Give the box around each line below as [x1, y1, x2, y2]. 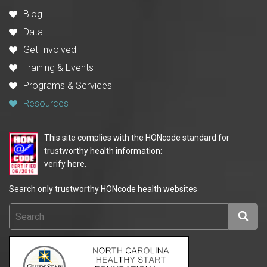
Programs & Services [23, 79, 112, 91]
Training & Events [23, 61, 94, 73]
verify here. [44, 159, 86, 169]
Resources [23, 97, 69, 109]
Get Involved [23, 44, 76, 55]
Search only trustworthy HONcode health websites [9, 184, 197, 194]
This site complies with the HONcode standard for [44, 132, 229, 142]
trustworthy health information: [44, 145, 162, 156]
